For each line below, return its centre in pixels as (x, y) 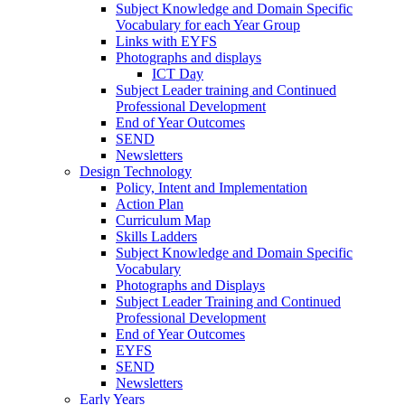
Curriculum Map (163, 221)
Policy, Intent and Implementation (212, 188)
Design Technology (136, 172)
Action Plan (150, 204)
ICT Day (178, 74)
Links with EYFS (166, 42)
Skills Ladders (156, 237)
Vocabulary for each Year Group (208, 25)
